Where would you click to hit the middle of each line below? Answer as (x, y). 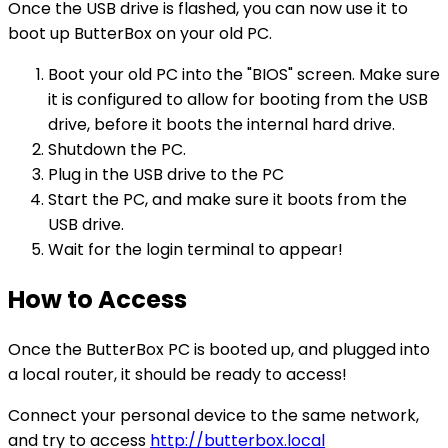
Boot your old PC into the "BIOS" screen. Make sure (244, 75)
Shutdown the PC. (117, 150)
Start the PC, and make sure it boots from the (227, 200)
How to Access (97, 300)
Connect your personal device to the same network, (213, 416)
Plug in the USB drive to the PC (166, 175)
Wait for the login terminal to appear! (195, 250)
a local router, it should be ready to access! (177, 375)
